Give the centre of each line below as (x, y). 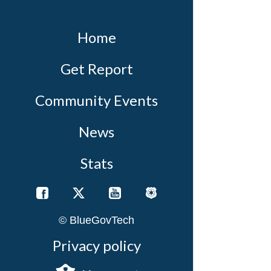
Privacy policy (96, 245)
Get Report (96, 69)
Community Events (96, 100)
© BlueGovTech (96, 220)
